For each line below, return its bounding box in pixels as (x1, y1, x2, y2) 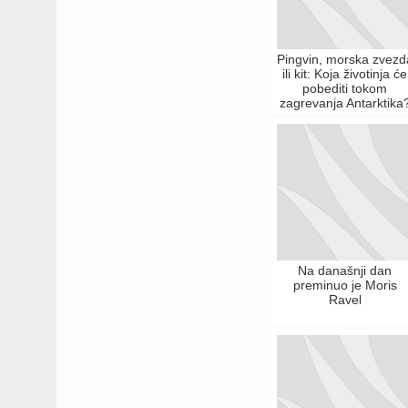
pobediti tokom (302, 81, 388, 96)
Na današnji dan (298, 263, 393, 278)
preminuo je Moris (292, 278, 397, 292)
